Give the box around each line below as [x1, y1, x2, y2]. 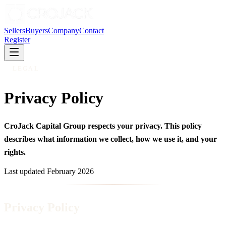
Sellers [4, 26, 25, 35]
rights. [4, 148, 26, 157]
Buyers [25, 26, 48, 35]
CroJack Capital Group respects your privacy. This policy [4, 122, 202, 131]
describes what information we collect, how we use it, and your [4, 135, 217, 144]
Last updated [4, 167, 47, 176]
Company [48, 26, 79, 35]
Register [4, 35, 30, 44]
